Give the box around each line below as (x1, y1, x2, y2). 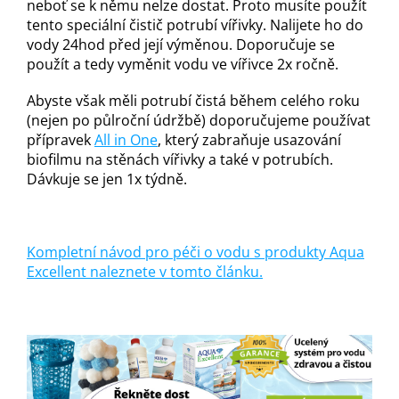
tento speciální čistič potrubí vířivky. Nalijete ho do (27, 15, 363, 36)
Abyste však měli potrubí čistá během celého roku (27, 91, 360, 111)
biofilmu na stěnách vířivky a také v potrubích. (27, 150, 333, 170)
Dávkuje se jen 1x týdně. (27, 169, 191, 190)
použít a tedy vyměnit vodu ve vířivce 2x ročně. (27, 54, 342, 75)
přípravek (27, 130, 94, 151)
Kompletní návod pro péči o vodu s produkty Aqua (27, 242, 364, 263)
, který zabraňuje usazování (158, 130, 341, 151)
